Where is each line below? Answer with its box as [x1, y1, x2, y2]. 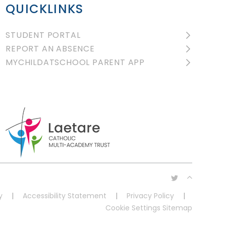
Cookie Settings [105, 203, 160, 213]
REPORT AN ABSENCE [6, 43, 95, 55]
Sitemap [162, 203, 192, 213]
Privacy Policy [126, 191, 174, 201]
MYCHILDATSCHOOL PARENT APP [6, 56, 145, 69]
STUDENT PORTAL [6, 29, 81, 41]
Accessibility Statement [22, 191, 106, 201]
